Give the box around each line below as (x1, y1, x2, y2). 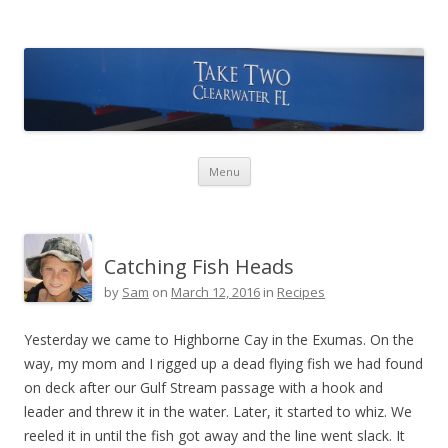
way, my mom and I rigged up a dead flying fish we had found (24, 353, 423, 373)
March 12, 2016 (171, 282, 260, 301)
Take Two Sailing (24, 22, 227, 55)
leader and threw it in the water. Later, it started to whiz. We (24, 401, 412, 421)
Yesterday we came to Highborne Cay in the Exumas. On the (24, 329, 414, 349)
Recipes (277, 282, 325, 301)
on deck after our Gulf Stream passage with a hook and (24, 377, 383, 397)
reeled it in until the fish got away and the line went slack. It (24, 425, 405, 445)
